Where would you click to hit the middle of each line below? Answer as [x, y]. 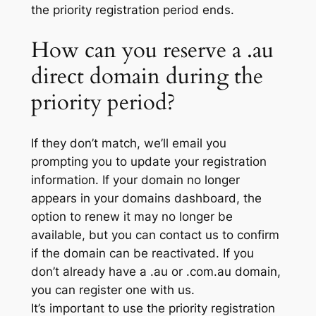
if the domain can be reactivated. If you [142, 253]
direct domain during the [147, 77]
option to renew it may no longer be [132, 216]
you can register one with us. [113, 290]
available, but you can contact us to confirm [155, 235]
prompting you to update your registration [148, 161]
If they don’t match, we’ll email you [128, 143]
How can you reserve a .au [152, 50]
